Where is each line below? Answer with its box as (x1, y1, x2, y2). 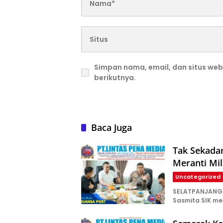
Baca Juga (91, 121, 132, 134)
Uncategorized (175, 173, 221, 181)
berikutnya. (94, 73, 136, 83)
